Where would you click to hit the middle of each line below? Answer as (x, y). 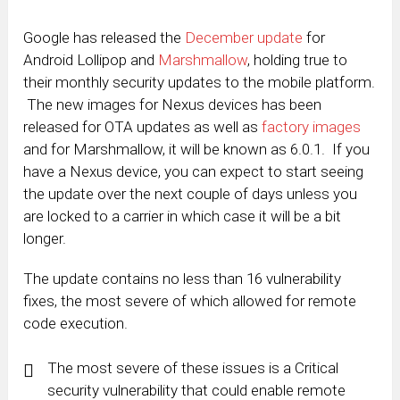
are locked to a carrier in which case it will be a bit (183, 217)
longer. (45, 239)
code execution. (76, 324)
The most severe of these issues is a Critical (193, 368)
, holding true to (298, 60)
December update (244, 38)
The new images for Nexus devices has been (173, 105)
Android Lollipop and (91, 60)
